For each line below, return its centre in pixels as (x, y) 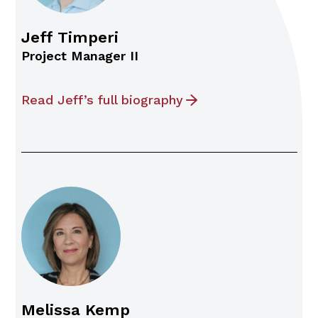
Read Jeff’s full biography (102, 99)
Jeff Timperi (70, 37)
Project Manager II (79, 55)
